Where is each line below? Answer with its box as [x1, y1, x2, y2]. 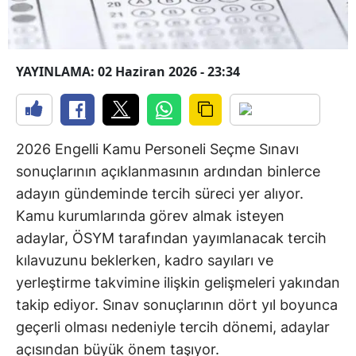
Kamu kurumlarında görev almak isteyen [16, 207, 284, 225]
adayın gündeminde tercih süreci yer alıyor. [16, 185, 304, 203]
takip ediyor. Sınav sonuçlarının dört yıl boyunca [16, 296, 338, 314]
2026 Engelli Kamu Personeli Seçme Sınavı [16, 141, 299, 158]
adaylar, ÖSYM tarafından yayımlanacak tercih [16, 230, 327, 247]
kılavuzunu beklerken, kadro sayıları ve [16, 252, 273, 269]
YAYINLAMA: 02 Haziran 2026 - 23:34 [16, 63, 240, 81]
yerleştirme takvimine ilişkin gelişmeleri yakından [16, 274, 340, 292]
